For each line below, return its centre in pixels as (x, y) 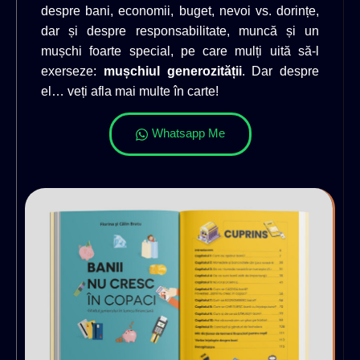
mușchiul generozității (172, 71)
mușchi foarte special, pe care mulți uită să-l (180, 51)
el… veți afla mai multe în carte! (130, 91)
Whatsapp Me (188, 133)
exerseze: (72, 71)
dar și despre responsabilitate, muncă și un (180, 31)
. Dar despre (280, 71)
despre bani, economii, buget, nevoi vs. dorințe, (180, 10)
